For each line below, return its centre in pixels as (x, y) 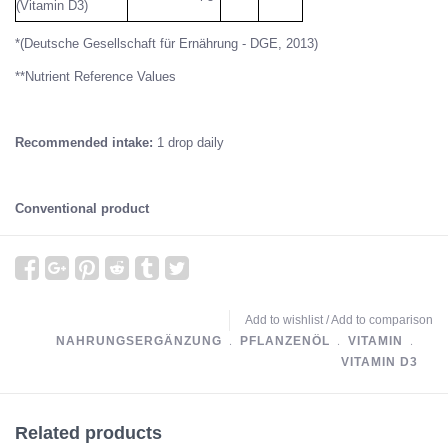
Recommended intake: (84, 142)
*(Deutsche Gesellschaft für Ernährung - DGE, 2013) (166, 43)
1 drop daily (188, 142)
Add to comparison (382, 319)
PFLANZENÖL (285, 340)
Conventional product (82, 208)
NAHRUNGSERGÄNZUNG (139, 340)
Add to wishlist (284, 319)
